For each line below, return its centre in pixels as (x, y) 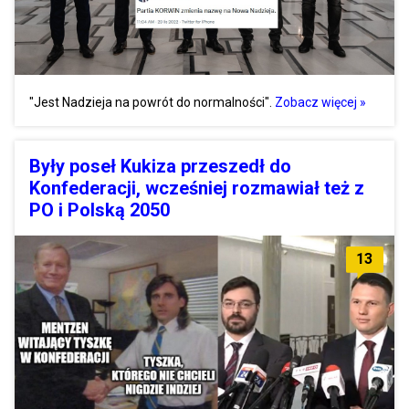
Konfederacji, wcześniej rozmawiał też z (197, 188)
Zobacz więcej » (320, 102)
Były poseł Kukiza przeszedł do (160, 166)
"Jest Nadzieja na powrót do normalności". (151, 102)
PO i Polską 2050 (100, 210)
